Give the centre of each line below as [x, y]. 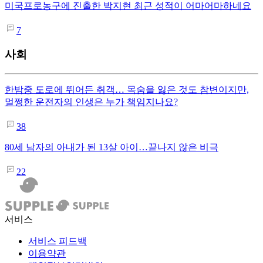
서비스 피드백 [58, 241]
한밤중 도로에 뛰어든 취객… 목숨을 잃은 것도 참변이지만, [127, 89]
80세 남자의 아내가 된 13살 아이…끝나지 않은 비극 [112, 147]
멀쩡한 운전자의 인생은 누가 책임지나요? [91, 102]
